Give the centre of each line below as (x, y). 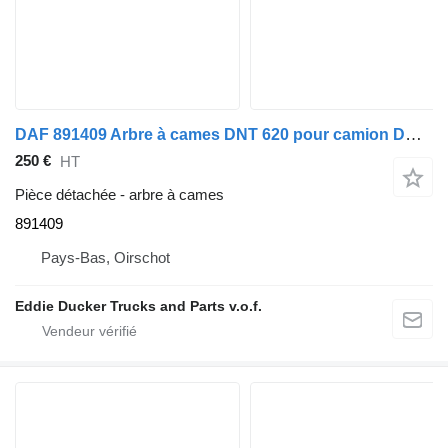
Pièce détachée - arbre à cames (119, 194)
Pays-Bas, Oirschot (105, 257)
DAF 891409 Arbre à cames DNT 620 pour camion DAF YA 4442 (413, 134)
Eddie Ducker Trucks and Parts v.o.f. (138, 305)
